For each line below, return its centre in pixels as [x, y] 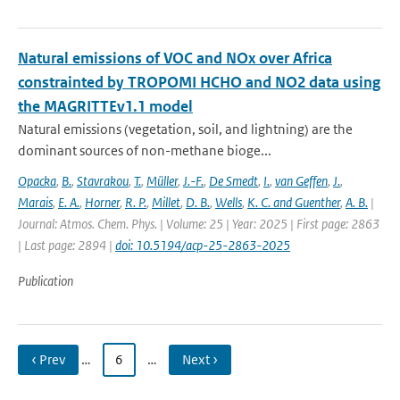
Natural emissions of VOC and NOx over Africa [175, 58]
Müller [162, 181]
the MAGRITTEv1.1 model [105, 106]
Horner [102, 202]
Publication [46, 281]
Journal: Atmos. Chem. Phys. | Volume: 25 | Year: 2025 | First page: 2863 [199, 224]
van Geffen [301, 181]
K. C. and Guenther [294, 202]
